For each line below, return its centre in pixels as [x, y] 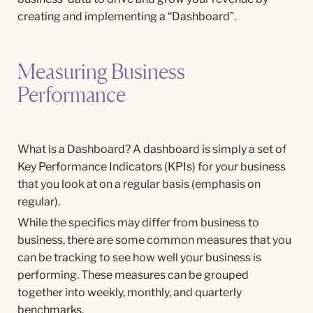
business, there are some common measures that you [154, 240]
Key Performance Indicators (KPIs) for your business [152, 167]
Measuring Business [101, 71]
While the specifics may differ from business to [138, 223]
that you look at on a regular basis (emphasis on [139, 184]
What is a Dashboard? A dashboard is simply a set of [152, 149]
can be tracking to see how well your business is [139, 257]
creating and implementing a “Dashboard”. [127, 16]
